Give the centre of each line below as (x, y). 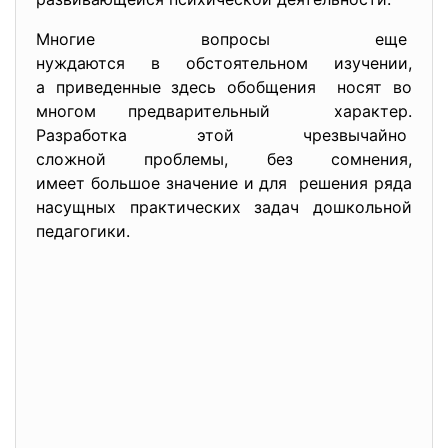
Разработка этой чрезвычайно (224, 135)
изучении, (373, 63)
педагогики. (83, 231)
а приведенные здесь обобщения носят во (224, 87)
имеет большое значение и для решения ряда (224, 183)
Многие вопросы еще (224, 39)
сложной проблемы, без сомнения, (224, 159)
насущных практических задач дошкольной (224, 207)
